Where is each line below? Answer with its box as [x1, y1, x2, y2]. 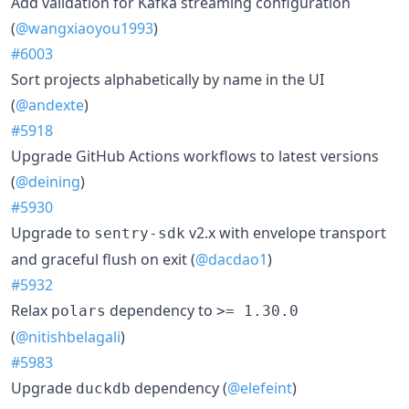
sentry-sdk [94, 224, 185, 242]
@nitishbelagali [16, 326, 121, 347]
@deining [16, 171, 80, 192]
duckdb [76, 379, 131, 397]
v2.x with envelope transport [185, 222, 386, 243]
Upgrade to [11, 222, 94, 243]
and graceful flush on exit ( [11, 248, 195, 269]
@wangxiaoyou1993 [16, 17, 153, 38]
